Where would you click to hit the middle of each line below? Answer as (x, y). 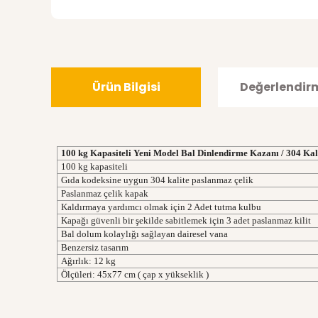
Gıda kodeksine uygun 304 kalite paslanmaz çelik (157, 180)
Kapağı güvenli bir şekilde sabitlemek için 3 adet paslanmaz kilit (186, 220)
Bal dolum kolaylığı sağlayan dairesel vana (144, 234)
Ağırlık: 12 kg (89, 261)
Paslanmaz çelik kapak (105, 193)
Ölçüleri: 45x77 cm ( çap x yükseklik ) (135, 274)
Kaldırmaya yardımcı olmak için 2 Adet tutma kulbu (161, 207)
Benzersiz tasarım (95, 247)
